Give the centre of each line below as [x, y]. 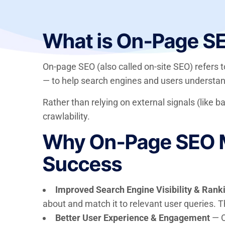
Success [82, 164]
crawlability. [66, 116]
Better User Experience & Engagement [132, 218]
